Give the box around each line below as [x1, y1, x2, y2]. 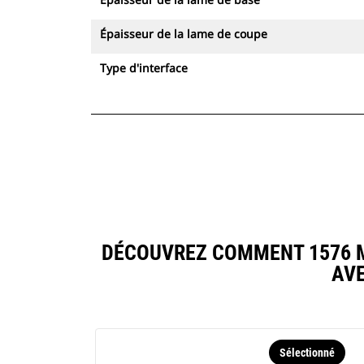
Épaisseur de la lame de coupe [100, 26, 267, 41]
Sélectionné [279, 346, 335, 359]
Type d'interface [100, 60, 188, 76]
